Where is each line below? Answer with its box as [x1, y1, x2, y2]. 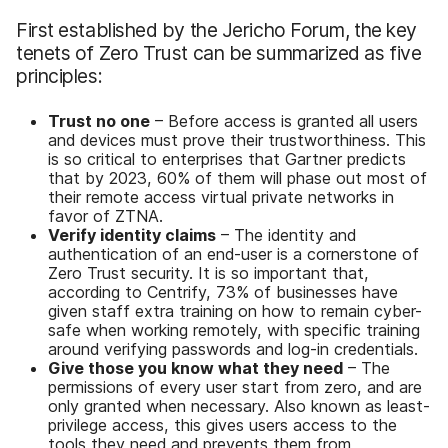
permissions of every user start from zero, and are [48, 376, 422, 397]
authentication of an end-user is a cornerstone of [48, 243, 419, 264]
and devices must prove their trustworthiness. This [48, 129, 426, 150]
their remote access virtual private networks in [48, 186, 394, 207]
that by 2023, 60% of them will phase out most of [48, 167, 427, 188]
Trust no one [48, 110, 150, 131]
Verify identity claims [48, 224, 216, 245]
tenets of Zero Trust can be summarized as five [16, 40, 422, 65]
